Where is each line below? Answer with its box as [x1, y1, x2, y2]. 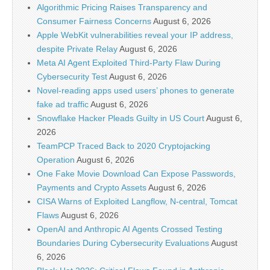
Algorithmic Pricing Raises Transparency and [37, 2, 207, 13]
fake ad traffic [37, 99, 89, 110]
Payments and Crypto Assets [37, 183, 146, 193]
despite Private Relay [37, 44, 118, 54]
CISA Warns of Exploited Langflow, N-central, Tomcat [37, 196, 237, 207]
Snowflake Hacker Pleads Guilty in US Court [37, 113, 204, 124]
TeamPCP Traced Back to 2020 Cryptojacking [37, 141, 210, 151]
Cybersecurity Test [37, 72, 107, 82]
